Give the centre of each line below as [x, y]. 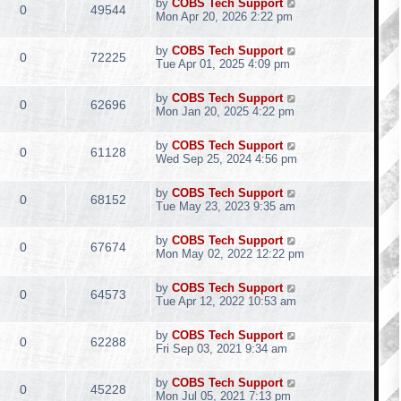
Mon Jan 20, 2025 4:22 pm [225, 111]
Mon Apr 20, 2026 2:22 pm [224, 17]
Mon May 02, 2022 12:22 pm [230, 254]
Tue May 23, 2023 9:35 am [226, 206]
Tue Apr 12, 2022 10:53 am [226, 301]
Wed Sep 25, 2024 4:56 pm [226, 159]
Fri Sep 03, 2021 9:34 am [222, 349]
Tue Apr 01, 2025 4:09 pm [223, 64]
